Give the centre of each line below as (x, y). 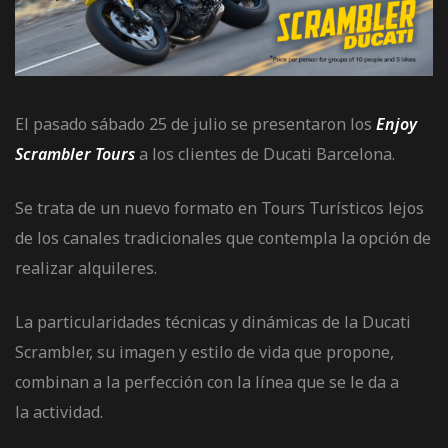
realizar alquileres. (86, 268)
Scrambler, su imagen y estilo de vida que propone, (204, 352)
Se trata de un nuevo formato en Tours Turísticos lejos (219, 208)
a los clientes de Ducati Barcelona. (265, 154)
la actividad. (59, 412)
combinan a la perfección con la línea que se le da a (207, 382)
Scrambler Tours (75, 154)
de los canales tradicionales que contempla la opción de (223, 238)
